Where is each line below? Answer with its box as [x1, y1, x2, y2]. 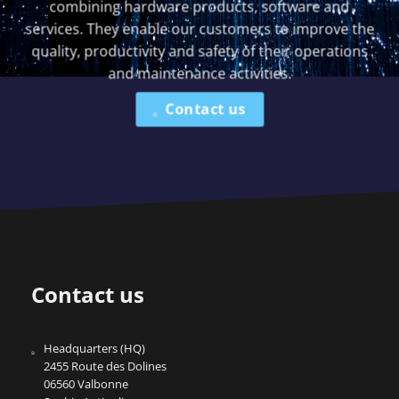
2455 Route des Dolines [44, 357, 167, 374]
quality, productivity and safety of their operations [31, 41, 368, 61]
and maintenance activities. [108, 63, 291, 84]
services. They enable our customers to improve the [25, 19, 374, 39]
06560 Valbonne [44, 375, 129, 392]
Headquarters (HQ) [44, 339, 146, 356]
